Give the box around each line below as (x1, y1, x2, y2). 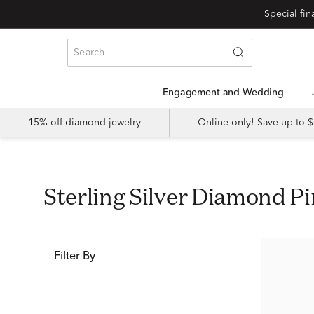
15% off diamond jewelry (28, 118, 141, 128)
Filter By (54, 251, 95, 262)
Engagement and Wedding (168, 88, 285, 97)
